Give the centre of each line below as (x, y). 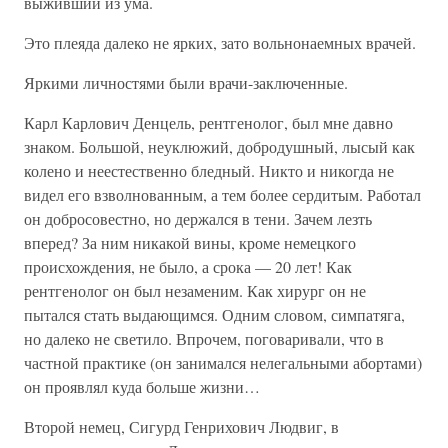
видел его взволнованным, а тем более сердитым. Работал (222, 194)
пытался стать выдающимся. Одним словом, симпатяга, (214, 314)
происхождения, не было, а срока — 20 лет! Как (188, 266)
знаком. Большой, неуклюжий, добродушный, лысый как (219, 146)
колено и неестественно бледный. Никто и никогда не (209, 170)
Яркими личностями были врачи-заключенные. (186, 82)
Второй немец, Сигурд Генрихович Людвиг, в (181, 426)
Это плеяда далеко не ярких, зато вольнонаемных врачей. (220, 42)
